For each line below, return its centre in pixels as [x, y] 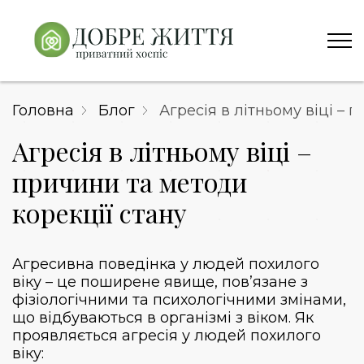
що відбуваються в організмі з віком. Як [163, 317]
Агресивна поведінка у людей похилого [166, 264]
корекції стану [100, 212]
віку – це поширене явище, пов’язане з [160, 282]
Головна [43, 110]
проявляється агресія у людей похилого [167, 335]
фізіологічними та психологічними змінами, [179, 299]
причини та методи [130, 182]
